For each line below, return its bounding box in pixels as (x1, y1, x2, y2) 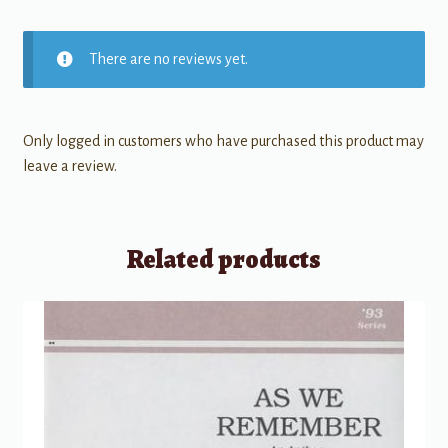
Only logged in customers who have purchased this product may (22, 133, 424, 150)
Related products (127, 241, 321, 277)
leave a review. (22, 158, 117, 175)
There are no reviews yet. (88, 50, 248, 67)
